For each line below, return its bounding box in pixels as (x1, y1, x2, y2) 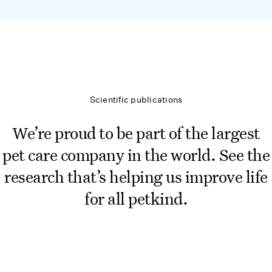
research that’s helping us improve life (4, 166, 268, 186)
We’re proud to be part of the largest (12, 122, 260, 143)
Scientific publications (89, 94, 183, 105)
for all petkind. (84, 188, 188, 208)
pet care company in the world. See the (2, 144, 270, 165)
